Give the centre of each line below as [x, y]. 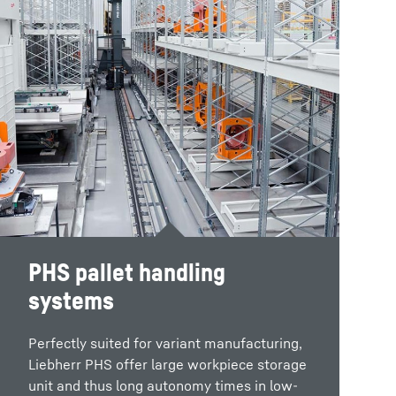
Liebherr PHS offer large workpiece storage [168, 365]
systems [71, 301]
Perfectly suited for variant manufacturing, [165, 343]
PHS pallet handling [127, 272]
